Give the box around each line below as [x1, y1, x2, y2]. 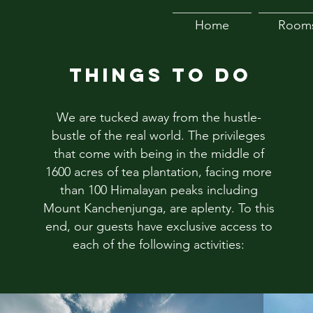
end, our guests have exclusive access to [45, 218, 272, 234]
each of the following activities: [73, 236, 245, 252]
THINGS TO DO [69, 62, 252, 87]
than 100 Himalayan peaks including [59, 182, 258, 198]
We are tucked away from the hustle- [56, 109, 261, 125]
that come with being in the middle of [53, 145, 264, 161]
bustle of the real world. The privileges [52, 127, 266, 143]
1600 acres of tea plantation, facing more [45, 163, 272, 180]
